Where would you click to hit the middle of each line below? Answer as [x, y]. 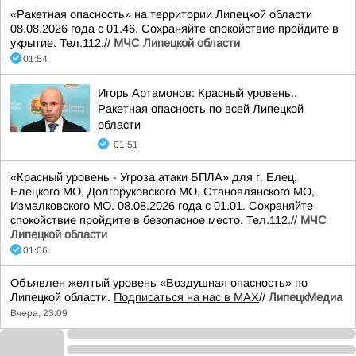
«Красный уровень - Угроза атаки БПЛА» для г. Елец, [154, 177]
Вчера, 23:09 [39, 313]
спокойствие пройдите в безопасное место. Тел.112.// [155, 220]
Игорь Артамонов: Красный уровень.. [197, 93]
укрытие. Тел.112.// [62, 43]
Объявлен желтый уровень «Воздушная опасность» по [159, 283]
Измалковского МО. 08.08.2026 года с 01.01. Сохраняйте [162, 206]
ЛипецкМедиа [306, 297]
